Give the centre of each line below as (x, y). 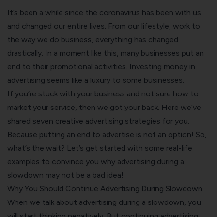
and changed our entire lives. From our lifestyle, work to (104, 26)
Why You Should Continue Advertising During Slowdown (105, 188)
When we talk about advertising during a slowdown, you (104, 202)
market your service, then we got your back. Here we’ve (104, 107)
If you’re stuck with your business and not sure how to (103, 93)
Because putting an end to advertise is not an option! (101, 134)
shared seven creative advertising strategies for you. (98, 121)
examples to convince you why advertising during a (96, 161)
